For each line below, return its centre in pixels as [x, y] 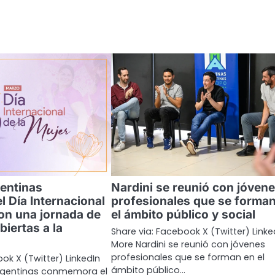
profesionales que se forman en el [188, 258]
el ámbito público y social [183, 215]
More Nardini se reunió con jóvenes [188, 245]
